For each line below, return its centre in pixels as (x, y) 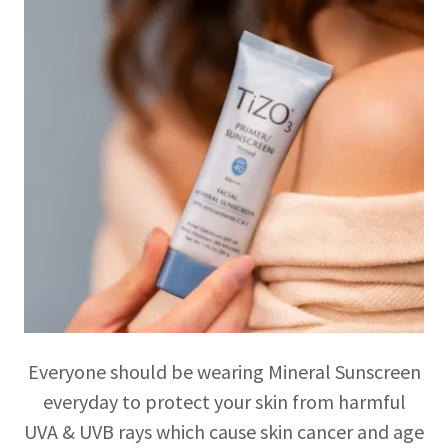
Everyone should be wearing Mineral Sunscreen (224, 371)
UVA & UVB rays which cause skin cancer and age (224, 431)
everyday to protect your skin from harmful (224, 401)
